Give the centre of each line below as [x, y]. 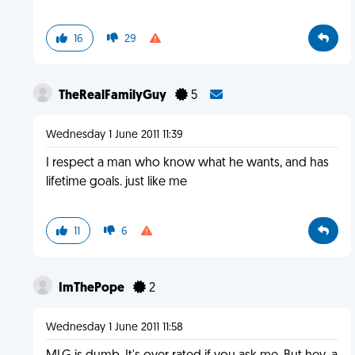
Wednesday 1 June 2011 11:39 [114, 135]
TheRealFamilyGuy [113, 96]
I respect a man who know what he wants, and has [187, 163]
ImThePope [92, 288]
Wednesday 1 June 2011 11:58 [114, 328]
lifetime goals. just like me [116, 182]
